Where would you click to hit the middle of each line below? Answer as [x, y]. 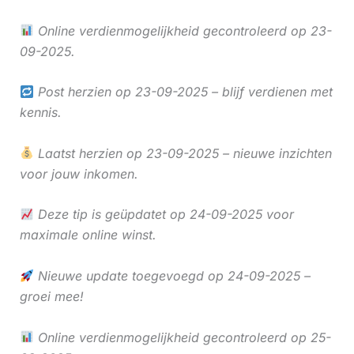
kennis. [40, 113]
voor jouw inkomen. [79, 173]
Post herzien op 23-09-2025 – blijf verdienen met [183, 92]
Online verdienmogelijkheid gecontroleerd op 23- [183, 30]
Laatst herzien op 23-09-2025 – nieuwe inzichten [183, 153]
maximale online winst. [88, 235]
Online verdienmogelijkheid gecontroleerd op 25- [182, 337]
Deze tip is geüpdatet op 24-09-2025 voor [164, 215]
